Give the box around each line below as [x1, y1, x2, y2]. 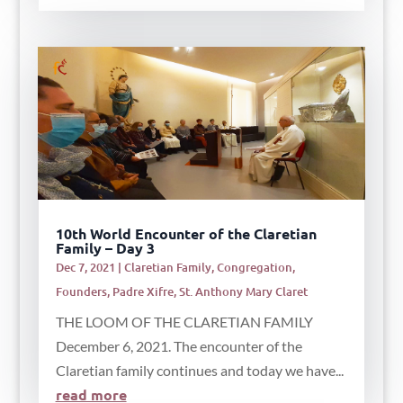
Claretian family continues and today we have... [55, 361, 344, 379]
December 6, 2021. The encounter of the [55, 336, 302, 354]
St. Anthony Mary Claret [178, 282, 308, 300]
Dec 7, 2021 [55, 258, 115, 275]
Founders [55, 282, 107, 300]
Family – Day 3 [55, 237, 155, 257]
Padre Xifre [112, 282, 174, 300]
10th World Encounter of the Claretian [55, 223, 317, 243]
